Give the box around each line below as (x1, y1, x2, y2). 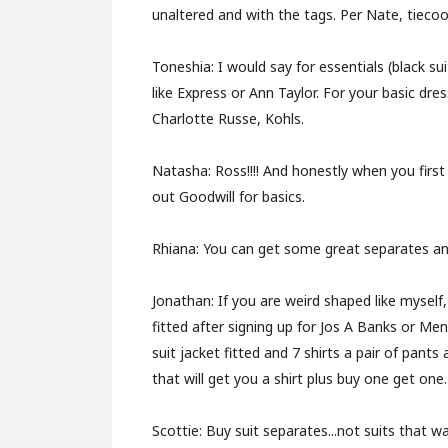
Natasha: (152, 161, 215, 180)
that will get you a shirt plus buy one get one (152, 369, 444, 388)
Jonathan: (152, 291, 218, 310)
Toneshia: (152, 57, 218, 76)
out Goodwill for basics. (152, 187, 305, 206)
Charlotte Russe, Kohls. (152, 109, 304, 128)
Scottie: (152, 421, 206, 440)
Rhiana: (152, 239, 203, 258)
